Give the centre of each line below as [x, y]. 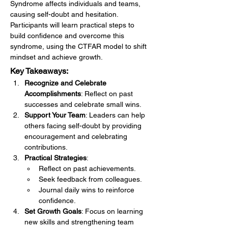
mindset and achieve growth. [56, 57]
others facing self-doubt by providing [84, 126]
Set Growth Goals [53, 211]
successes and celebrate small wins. [83, 104]
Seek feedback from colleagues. [90, 179]
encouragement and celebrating [77, 136]
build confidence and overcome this [68, 36]
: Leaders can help [116, 115]
